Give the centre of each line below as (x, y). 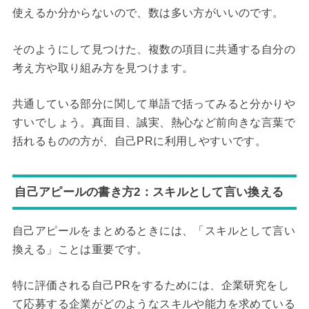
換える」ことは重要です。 (80, 249)
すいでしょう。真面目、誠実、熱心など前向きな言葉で (153, 123)
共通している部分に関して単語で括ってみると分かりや (153, 104)
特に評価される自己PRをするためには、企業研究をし (150, 286)
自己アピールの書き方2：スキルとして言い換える (149, 191)
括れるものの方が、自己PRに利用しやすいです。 (139, 141)
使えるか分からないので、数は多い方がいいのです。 (148, 13)
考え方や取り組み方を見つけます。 (103, 68)
